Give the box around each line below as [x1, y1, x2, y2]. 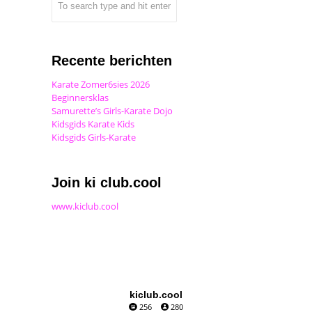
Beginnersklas [52, 91, 109, 104]
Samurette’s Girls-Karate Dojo [52, 104, 173, 118]
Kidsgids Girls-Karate [52, 131, 136, 144]
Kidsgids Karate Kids [52, 118, 134, 131]
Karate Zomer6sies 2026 [52, 78, 150, 91]
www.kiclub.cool [52, 200, 118, 213]
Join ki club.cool [52, 175, 162, 191]
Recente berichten [52, 53, 172, 69]
